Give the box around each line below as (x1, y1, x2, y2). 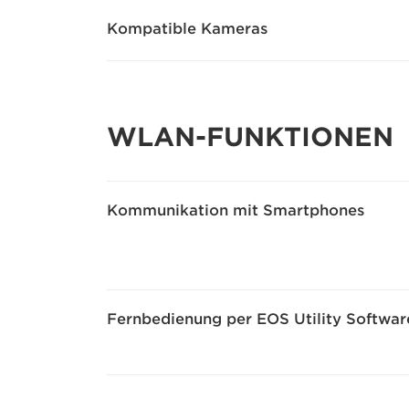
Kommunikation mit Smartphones (107, 202, 364, 220)
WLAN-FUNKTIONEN (107, 121, 393, 153)
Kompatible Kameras (107, 20, 267, 38)
